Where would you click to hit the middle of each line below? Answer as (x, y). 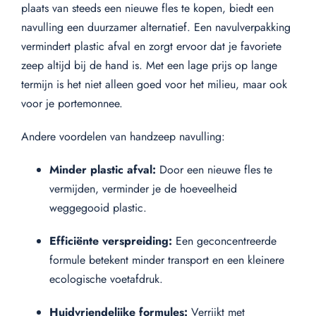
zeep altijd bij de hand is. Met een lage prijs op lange (149, 65)
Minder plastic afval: (103, 169)
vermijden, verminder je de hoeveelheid (143, 188)
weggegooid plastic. (98, 207)
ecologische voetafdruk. (106, 279)
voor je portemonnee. (72, 103)
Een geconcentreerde (224, 241)
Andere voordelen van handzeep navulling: (123, 136)
